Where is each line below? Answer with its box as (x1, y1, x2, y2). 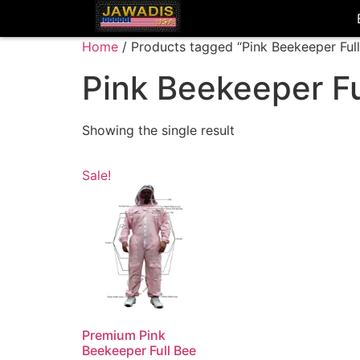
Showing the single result (82, 122, 235, 138)
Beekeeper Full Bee (82, 342, 196, 358)
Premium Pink (82, 326, 166, 343)
